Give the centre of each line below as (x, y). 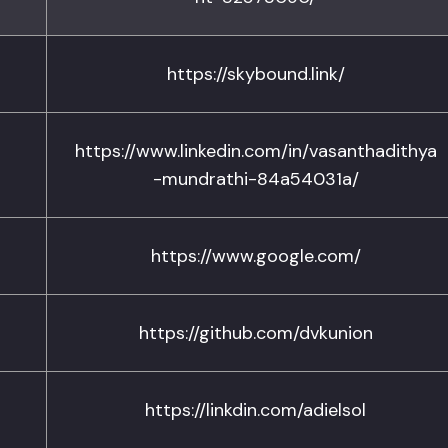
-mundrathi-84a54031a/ (255, 179)
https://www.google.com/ (255, 256)
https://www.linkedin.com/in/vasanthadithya (255, 151)
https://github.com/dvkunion (255, 333)
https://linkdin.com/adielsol (255, 410)
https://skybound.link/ (255, 74)
